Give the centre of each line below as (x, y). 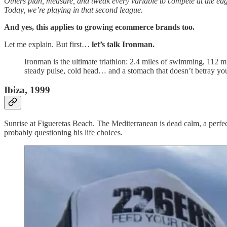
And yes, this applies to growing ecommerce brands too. (99, 27)
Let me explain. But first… (48, 44)
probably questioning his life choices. (63, 132)
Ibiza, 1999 (27, 90)
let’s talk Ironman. (123, 44)
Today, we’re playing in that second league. (73, 10)
